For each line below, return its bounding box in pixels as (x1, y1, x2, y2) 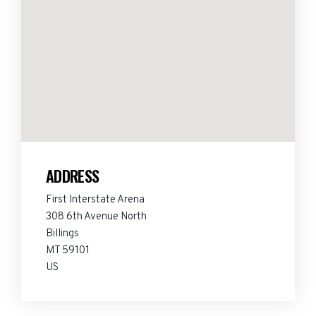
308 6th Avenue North (46, 210, 147, 224)
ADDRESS (46, 164, 99, 187)
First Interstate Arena (46, 193, 145, 207)
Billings (46, 227, 79, 241)
